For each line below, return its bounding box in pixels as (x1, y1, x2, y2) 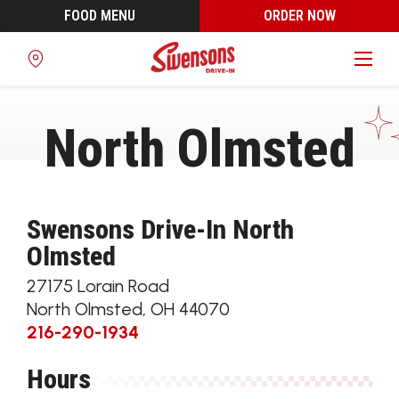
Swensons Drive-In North (27, 214, 294, 245)
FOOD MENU (64, 7, 135, 24)
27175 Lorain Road (27, 275, 169, 297)
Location (27, 108, 82, 125)
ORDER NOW (263, 7, 336, 24)
